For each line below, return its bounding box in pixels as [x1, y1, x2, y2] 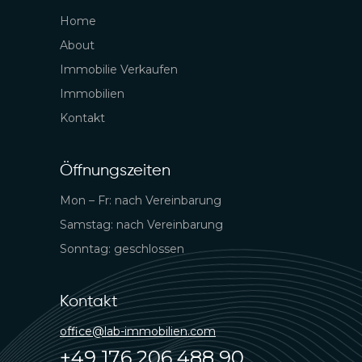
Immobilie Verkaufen [60, 61, 178, 77]
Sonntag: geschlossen [60, 241, 184, 256]
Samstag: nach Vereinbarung [60, 217, 223, 232]
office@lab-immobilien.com [60, 323, 216, 339]
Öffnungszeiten [60, 162, 170, 179]
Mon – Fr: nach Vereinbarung [60, 192, 221, 208]
